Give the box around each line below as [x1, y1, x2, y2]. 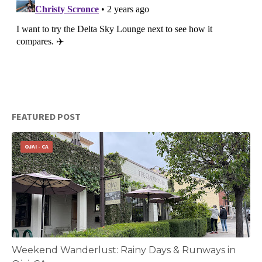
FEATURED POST [12, 111, 81, 123]
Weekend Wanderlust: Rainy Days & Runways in [12, 244, 236, 256]
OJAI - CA [25, 142, 49, 150]
